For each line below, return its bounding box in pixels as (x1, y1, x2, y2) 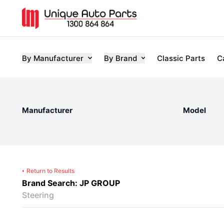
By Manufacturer (22, 53, 83, 63)
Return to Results (26, 167, 74, 174)
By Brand (103, 53, 137, 63)
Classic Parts (157, 53, 205, 63)
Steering (22, 190, 54, 200)
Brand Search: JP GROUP (22, 178, 120, 188)
